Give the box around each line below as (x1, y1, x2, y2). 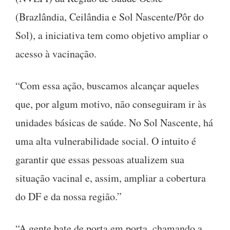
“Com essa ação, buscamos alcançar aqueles (15, 78, 199, 92)
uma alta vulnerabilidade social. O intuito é (15, 133, 196, 148)
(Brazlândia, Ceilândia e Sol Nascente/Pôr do (15, 9, 204, 24)
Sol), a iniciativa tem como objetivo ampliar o (15, 28, 208, 42)
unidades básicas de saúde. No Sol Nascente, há (15, 115, 213, 129)
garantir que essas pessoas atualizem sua (15, 152, 184, 166)
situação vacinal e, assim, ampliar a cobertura (15, 170, 206, 185)
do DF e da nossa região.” (15, 189, 122, 203)
